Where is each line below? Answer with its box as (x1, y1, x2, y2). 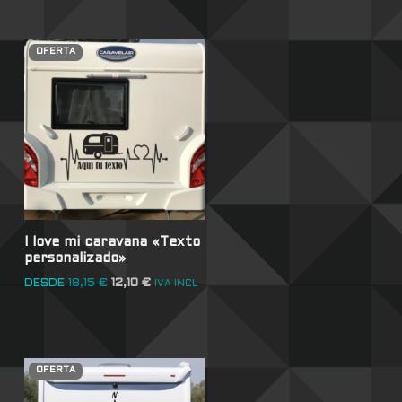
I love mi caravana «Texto (23, 235, 200, 249)
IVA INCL (153, 279, 197, 289)
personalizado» (23, 251, 126, 265)
